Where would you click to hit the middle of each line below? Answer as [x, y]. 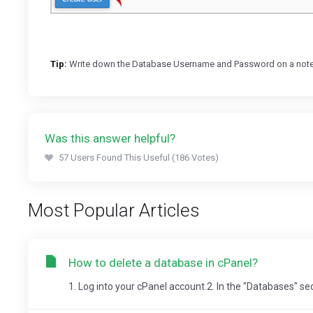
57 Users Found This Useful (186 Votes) [139, 158]
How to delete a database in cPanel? [163, 263]
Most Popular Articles [114, 210]
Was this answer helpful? [110, 138]
